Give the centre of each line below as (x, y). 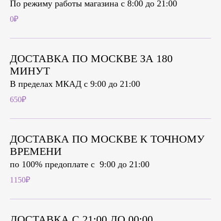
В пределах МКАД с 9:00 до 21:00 (75, 84)
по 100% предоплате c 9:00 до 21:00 (80, 165)
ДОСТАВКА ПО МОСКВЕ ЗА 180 (91, 59)
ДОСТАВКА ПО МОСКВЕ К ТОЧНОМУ (107, 139)
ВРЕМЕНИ (36, 151)
